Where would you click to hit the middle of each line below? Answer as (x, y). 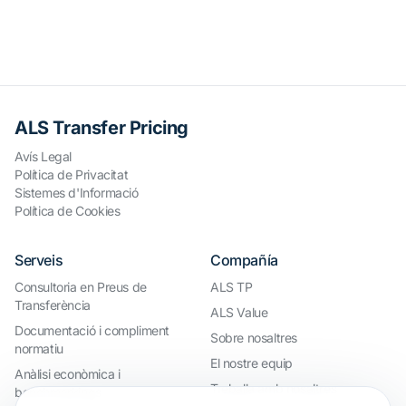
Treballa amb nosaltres (274, 388)
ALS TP (232, 287)
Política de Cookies (68, 211)
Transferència (53, 305)
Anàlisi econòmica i (68, 374)
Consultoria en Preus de (81, 287)
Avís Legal (43, 156)
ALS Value (239, 312)
